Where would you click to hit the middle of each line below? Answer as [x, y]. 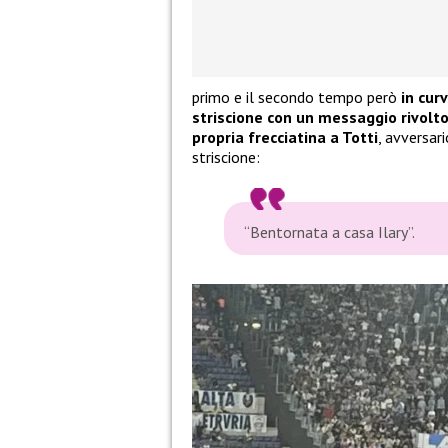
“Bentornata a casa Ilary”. [329, 232]
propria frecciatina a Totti [285, 137]
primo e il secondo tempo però [296, 97]
